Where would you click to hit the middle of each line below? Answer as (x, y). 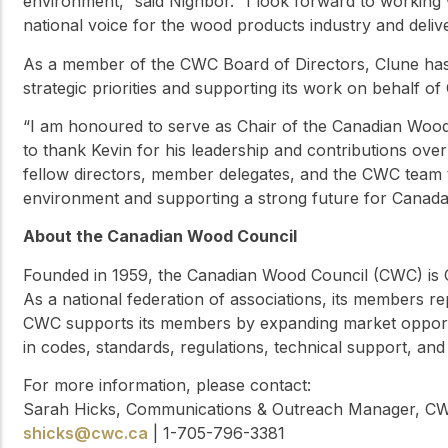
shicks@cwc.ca (85, 433)
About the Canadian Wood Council (160, 236)
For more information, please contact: (167, 385)
